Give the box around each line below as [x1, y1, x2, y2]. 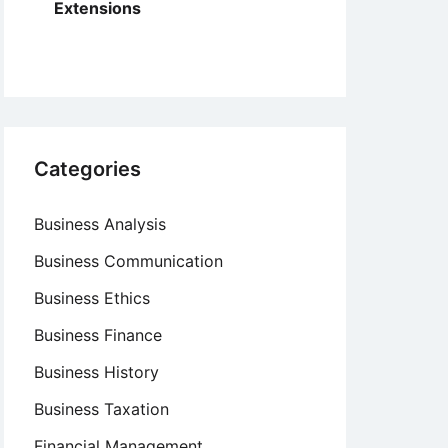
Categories [34, 157, 141, 181]
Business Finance [34, 325, 162, 345]
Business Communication [34, 251, 223, 271]
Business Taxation [34, 399, 169, 419]
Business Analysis [34, 214, 166, 234]
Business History [34, 362, 159, 382]
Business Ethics [34, 288, 150, 308]
